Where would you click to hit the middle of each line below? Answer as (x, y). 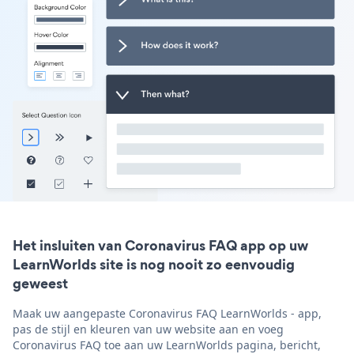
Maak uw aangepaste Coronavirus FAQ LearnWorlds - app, (167, 314)
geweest (40, 284)
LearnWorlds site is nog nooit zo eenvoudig (154, 265)
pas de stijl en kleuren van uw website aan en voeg (148, 330)
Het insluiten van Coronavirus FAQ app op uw (160, 246)
